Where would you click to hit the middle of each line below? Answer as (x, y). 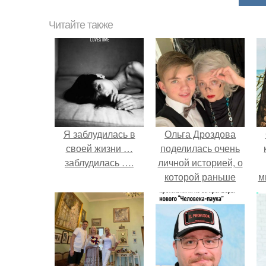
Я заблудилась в (99, 134)
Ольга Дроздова (200, 134)
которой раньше (200, 177)
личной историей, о (200, 162)
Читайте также (81, 25)
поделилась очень (200, 148)
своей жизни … (99, 148)
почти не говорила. (200, 191)
